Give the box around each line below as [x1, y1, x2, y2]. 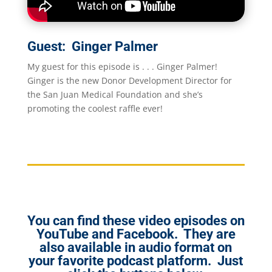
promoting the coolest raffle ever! [27, 102, 163, 114]
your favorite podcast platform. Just [29, 253, 243, 268]
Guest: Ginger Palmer [27, 38, 158, 54]
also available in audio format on [39, 239, 233, 255]
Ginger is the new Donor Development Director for [27, 74, 232, 86]
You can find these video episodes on [27, 212, 245, 228]
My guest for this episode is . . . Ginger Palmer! [27, 60, 217, 72]
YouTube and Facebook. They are [36, 226, 236, 242]
